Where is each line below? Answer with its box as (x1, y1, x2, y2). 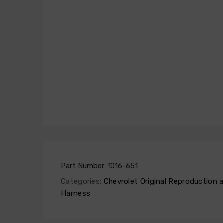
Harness (61, 189, 91, 198)
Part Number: (61, 161, 108, 171)
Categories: (61, 177, 102, 186)
